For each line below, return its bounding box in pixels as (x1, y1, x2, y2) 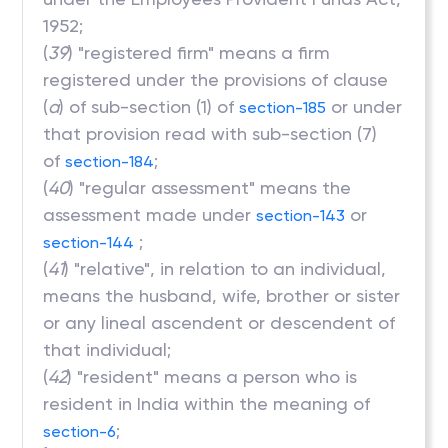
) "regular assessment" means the (69, 177, 352, 198)
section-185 (239, 98, 327, 117)
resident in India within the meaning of (43, 393, 371, 414)
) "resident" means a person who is (67, 366, 358, 387)
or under (326, 96, 403, 117)
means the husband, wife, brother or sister (43, 285, 401, 306)
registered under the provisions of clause (43, 69, 389, 90)
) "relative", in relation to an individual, (64, 258, 387, 279)
